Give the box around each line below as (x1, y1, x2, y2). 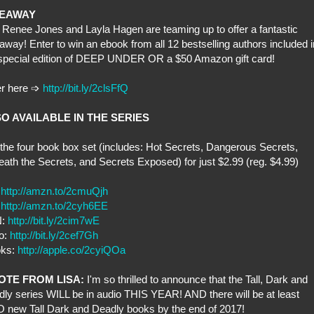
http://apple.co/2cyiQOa (18, 244, 125, 257)
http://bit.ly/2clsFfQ (43, 82, 128, 95)
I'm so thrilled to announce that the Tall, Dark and (84, 273, 308, 286)
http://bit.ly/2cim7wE (8, 214, 100, 227)
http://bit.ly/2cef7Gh (10, 229, 98, 242)
